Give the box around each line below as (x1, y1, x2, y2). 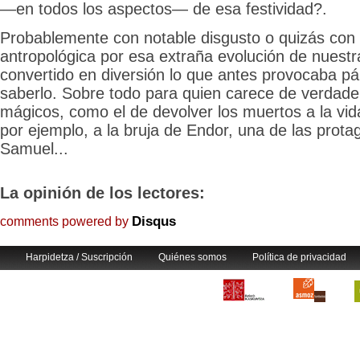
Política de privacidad (252, 252, 346, 263)
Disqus (132, 213, 176, 229)
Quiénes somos (158, 252, 227, 263)
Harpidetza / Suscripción (26, 252, 133, 263)
